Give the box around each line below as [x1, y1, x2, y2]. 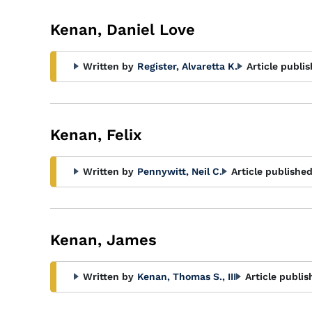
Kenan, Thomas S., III [137, 271, 236, 282]
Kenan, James [50, 231, 157, 249]
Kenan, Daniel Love [50, 21, 195, 38]
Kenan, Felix [50, 126, 142, 143]
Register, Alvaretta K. [137, 61, 237, 72]
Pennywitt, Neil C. [137, 166, 222, 177]
